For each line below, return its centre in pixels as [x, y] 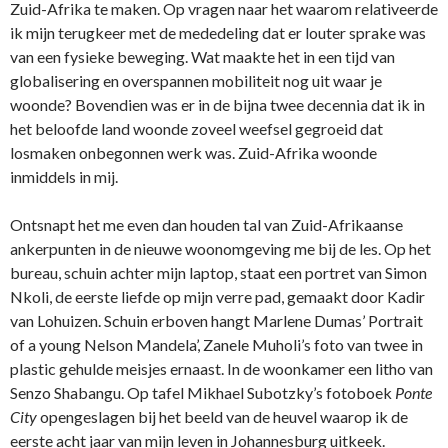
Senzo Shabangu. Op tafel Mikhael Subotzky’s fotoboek [202, 393]
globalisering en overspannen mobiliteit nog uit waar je [196, 81]
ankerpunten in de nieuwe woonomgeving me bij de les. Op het [220, 249]
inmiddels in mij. [64, 177]
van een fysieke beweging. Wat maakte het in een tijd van [202, 57]
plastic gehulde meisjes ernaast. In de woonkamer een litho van [221, 369]
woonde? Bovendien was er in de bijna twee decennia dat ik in [217, 105]
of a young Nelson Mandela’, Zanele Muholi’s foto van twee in [216, 345]
